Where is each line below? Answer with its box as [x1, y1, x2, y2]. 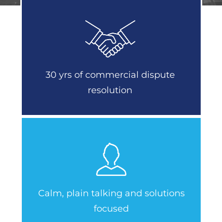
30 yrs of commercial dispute [45, 69, 175, 81]
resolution [88, 85, 132, 96]
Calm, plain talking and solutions [38, 188, 185, 199]
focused [94, 203, 129, 215]
